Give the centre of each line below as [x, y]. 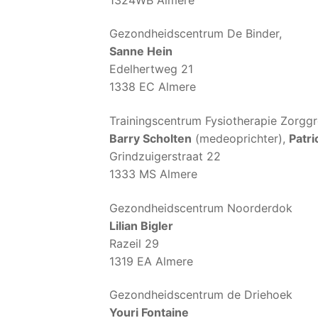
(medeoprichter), [240, 139]
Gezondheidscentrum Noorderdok [201, 208]
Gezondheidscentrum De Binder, [196, 34]
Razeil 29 [134, 243]
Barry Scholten [150, 139]
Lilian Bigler [141, 225]
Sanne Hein [141, 51]
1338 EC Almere [153, 87]
